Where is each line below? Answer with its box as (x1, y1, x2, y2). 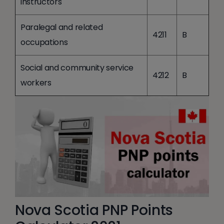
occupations (20, 36, 68, 48)
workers (20, 76, 51, 88)
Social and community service (20, 61, 134, 73)
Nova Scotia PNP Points (15, 200, 173, 220)
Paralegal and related (20, 21, 103, 33)
